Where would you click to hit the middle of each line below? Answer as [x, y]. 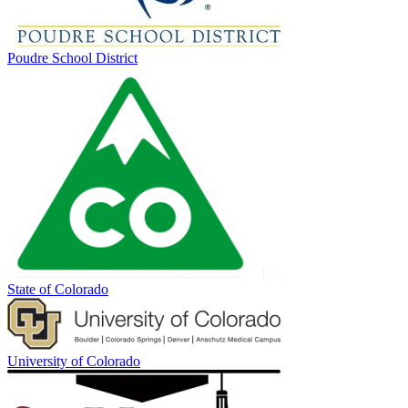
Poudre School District [72, 57]
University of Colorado [74, 361]
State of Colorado [58, 289]
